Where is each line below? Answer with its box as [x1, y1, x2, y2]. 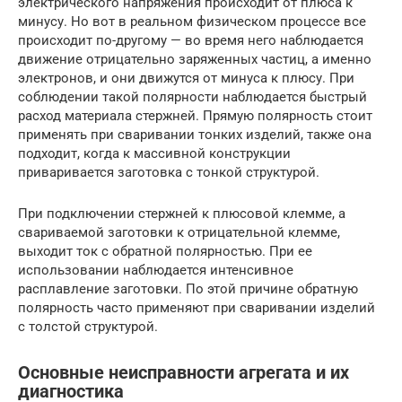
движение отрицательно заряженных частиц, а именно [18, 51, 371, 68]
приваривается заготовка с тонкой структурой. [18, 164, 319, 181]
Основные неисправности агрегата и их [18, 362, 349, 383]
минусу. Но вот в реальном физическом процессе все [18, 13, 366, 31]
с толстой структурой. [18, 319, 158, 336]
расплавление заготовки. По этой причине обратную [18, 281, 358, 298]
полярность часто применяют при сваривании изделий [18, 300, 375, 317]
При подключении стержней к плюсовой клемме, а [18, 205, 345, 223]
